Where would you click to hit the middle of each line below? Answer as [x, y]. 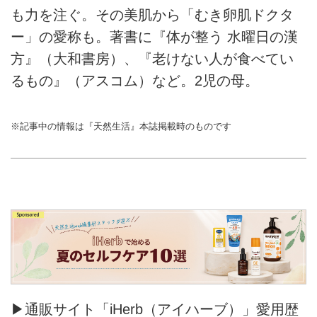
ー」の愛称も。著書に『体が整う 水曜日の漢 [154, 36]
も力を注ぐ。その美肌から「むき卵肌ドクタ [152, 15]
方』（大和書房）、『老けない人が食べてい [152, 58]
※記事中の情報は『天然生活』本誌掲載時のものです [121, 126]
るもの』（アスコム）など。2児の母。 [135, 80]
